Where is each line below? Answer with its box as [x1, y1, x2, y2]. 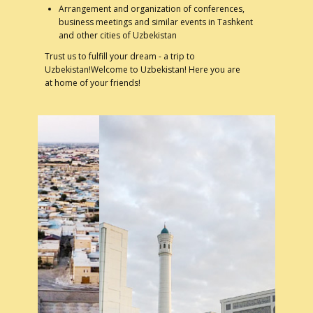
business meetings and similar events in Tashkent [59, 16, 253, 28]
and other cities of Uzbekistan [59, 29, 177, 41]
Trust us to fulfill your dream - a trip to [45, 50, 195, 62]
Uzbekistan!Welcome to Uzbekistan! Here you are [45, 64, 240, 75]
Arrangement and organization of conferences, [59, 3, 245, 15]
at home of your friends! [45, 77, 140, 89]
